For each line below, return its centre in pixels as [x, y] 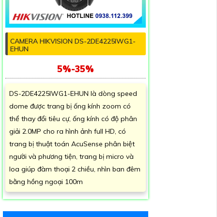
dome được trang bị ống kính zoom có [70, 106]
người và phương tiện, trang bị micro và [71, 157]
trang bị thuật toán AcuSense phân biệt [72, 144]
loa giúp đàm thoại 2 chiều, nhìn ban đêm [75, 169]
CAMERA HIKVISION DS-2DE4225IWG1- [73, 41]
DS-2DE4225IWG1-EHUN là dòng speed [73, 94]
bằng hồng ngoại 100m [46, 182]
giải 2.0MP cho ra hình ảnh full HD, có [68, 132]
